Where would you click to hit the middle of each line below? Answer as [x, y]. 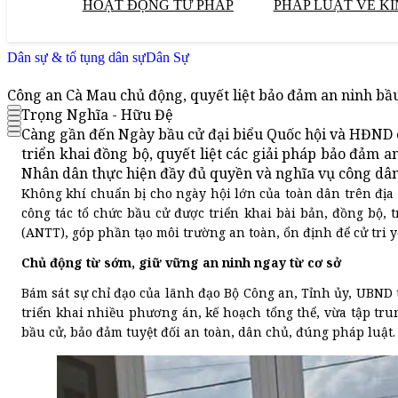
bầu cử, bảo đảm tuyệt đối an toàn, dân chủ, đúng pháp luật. [208, 332]
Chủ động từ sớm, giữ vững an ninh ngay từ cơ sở [181, 263]
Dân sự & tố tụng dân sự [76, 57]
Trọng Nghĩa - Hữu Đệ [97, 115]
